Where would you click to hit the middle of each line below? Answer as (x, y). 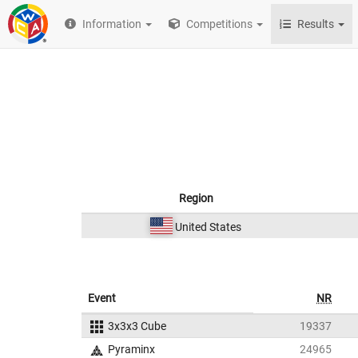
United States (207, 227)
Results (316, 24)
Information (112, 24)
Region (196, 198)
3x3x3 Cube (137, 326)
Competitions (219, 24)
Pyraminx (131, 349)
